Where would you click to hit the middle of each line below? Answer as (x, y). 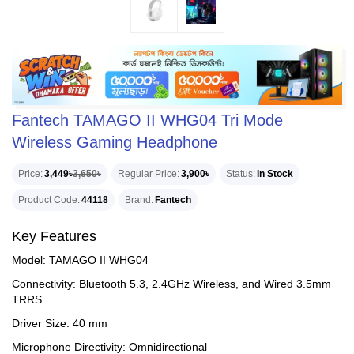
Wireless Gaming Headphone (115, 142)
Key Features (54, 236)
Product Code (48, 200)
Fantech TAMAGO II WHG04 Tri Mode (147, 120)
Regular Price (147, 174)
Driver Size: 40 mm (60, 323)
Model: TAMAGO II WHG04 (80, 260)
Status (239, 174)
